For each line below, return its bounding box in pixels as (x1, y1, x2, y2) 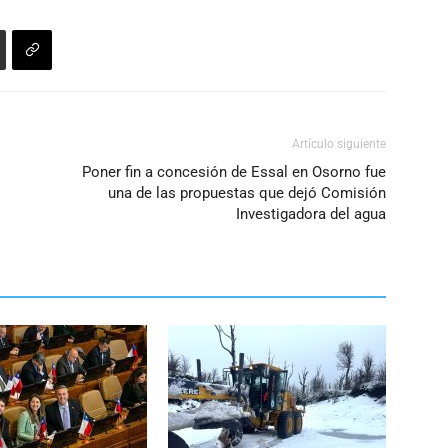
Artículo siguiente (292, 136, 386, 151)
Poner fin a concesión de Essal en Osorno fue (82, 162, 386, 181)
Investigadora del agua (236, 204, 386, 223)
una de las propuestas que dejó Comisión (108, 183, 386, 202)
